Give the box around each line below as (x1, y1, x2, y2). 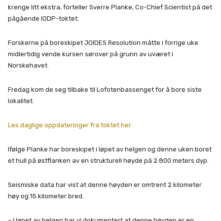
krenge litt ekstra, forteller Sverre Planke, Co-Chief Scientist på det (8, 3, 212, 11)
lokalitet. (8, 97, 34, 105)
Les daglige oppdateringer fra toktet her (8, 121, 131, 129)
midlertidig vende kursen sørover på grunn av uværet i (8, 50, 173, 58)
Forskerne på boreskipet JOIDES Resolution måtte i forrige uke (8, 38, 198, 46)
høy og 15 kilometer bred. (8, 192, 84, 200)
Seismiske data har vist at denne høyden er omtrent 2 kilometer (8, 181, 202, 188)
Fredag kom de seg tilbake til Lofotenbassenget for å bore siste (8, 85, 202, 93)
